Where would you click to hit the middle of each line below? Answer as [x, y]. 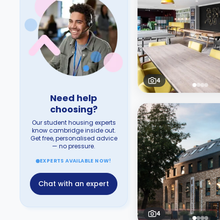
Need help [74, 98]
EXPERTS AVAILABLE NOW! [76, 161]
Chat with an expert [74, 184]
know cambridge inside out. [74, 130]
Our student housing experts [74, 123]
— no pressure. [74, 146]
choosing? [74, 109]
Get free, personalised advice [74, 138]
